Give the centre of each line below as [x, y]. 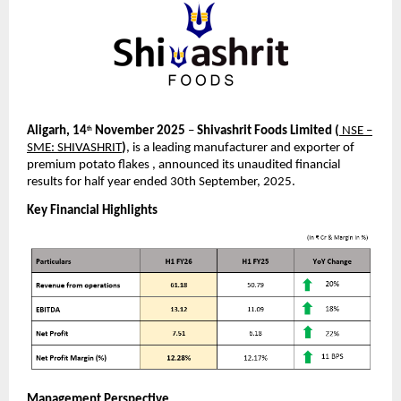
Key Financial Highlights [92, 210]
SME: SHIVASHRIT [74, 148]
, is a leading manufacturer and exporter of [240, 148]
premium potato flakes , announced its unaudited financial [183, 165]
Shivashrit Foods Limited [264, 131]
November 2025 [139, 131]
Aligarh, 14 [57, 131]
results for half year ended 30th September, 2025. [161, 182]
